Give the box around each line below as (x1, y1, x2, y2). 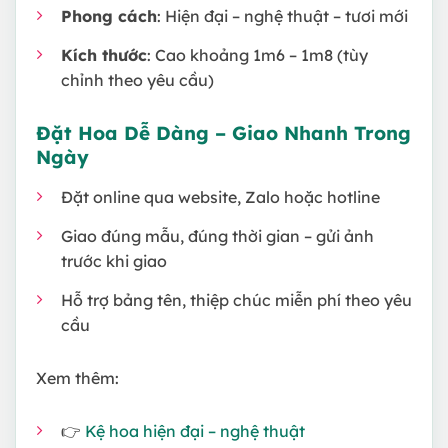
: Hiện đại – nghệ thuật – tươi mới (157, 5, 408, 26)
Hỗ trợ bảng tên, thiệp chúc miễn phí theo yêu (61, 290, 412, 311)
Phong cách (61, 5, 157, 26)
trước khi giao (61, 251, 167, 272)
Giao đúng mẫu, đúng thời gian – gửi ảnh (61, 226, 374, 247)
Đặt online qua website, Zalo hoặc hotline (61, 187, 380, 208)
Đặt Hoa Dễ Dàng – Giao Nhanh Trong (36, 120, 411, 145)
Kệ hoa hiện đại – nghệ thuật (85, 420, 305, 441)
